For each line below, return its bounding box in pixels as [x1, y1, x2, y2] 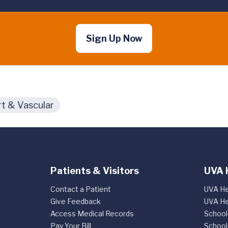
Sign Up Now [85, 33, 142, 44]
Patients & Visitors [50, 165, 139, 176]
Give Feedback [50, 197, 101, 206]
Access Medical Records [50, 209, 134, 218]
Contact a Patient [50, 185, 111, 193]
